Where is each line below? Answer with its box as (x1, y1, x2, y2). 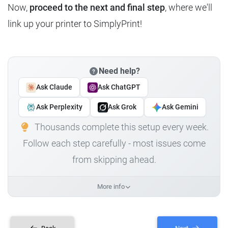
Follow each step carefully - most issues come (22, 138, 206, 149)
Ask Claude (36, 83, 72, 92)
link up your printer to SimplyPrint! (8, 18, 142, 30)
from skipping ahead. (72, 154, 156, 165)
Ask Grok (108, 103, 136, 111)
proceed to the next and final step (30, 2, 165, 13)
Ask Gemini (162, 103, 198, 111)
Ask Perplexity (36, 103, 82, 111)
